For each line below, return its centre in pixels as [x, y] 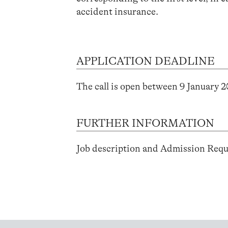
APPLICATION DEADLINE [146, 61]
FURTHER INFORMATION [146, 123]
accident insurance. [118, 11]
